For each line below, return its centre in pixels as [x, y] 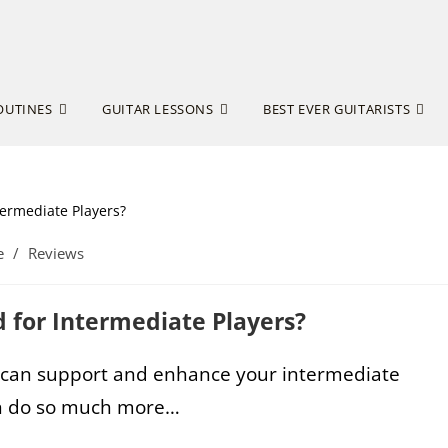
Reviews [56, 253]
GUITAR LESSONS [158, 109]
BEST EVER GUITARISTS [337, 109]
